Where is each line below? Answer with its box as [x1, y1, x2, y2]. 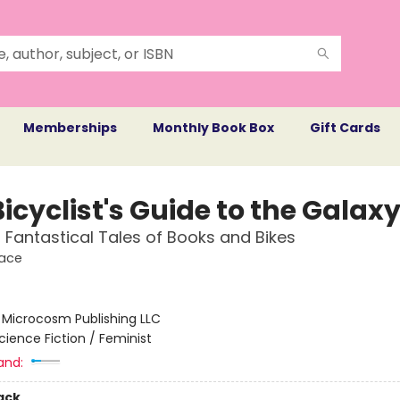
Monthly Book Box [153, 119, 274, 137]
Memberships [23, 119, 117, 137]
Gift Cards [310, 119, 380, 137]
